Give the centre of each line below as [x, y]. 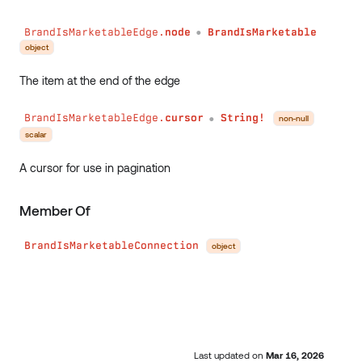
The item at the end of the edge [100, 80]
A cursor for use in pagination [95, 167]
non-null [294, 118]
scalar [36, 134]
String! [243, 118]
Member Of [55, 210]
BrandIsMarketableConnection [111, 246]
